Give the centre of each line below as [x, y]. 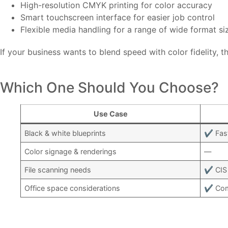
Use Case [110, 114]
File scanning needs [58, 170]
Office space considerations [73, 188]
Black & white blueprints [65, 133]
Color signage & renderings [71, 152]
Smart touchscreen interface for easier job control [118, 18]
